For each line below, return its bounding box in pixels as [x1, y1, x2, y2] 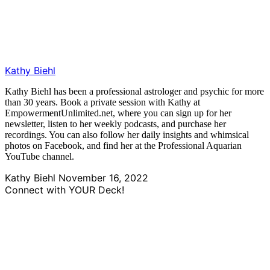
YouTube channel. [5, 151, 74, 162]
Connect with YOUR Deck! [5, 184, 124, 196]
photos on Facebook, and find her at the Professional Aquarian [5, 140, 242, 151]
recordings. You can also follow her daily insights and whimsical [5, 130, 249, 140]
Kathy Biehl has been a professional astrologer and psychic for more [5, 86, 264, 97]
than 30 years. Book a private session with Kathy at [5, 97, 200, 108]
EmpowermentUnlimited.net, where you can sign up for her [5, 108, 231, 119]
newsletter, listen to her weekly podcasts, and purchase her [5, 119, 226, 130]
